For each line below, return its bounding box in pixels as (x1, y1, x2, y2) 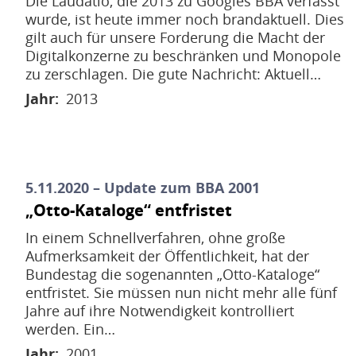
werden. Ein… (25, 319, 115, 339)
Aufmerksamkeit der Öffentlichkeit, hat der (25, 246, 309, 266)
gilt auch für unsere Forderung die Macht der (25, 27, 325, 47)
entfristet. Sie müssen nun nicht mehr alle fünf (25, 283, 337, 303)
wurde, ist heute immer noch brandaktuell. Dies (25, 9, 344, 29)
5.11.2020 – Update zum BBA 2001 (25, 177, 260, 197)
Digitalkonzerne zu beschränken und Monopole (25, 45, 341, 65)
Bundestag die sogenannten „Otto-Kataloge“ (25, 265, 319, 284)
